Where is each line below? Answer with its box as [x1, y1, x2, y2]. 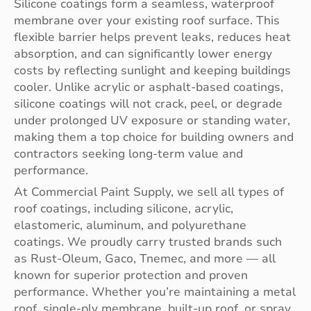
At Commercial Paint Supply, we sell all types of [14, 184, 284, 201]
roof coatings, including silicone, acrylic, [14, 201, 233, 217]
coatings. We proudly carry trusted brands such [14, 234, 282, 251]
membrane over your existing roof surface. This [14, 12, 280, 29]
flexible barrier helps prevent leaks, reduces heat [14, 29, 291, 46]
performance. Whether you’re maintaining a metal [14, 284, 296, 301]
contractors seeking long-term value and [14, 146, 243, 162]
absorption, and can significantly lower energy [14, 46, 272, 62]
